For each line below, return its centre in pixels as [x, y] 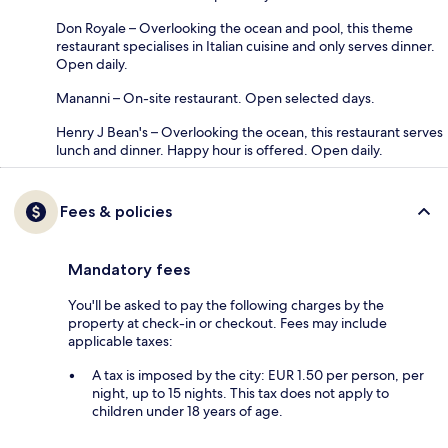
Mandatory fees [129, 269]
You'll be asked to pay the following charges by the [226, 304]
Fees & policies [116, 211]
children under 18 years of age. [187, 410]
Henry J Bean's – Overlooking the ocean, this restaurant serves [249, 131]
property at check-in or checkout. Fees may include [227, 322]
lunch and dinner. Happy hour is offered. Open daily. [219, 149]
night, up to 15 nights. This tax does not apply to [240, 392]
